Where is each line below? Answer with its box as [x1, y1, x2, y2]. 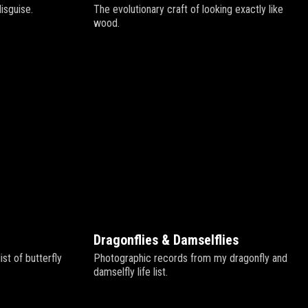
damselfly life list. [93, 265, 168, 278]
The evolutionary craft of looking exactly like [93, 3, 283, 16]
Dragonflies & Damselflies [93, 232, 239, 248]
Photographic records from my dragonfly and [93, 252, 287, 265]
